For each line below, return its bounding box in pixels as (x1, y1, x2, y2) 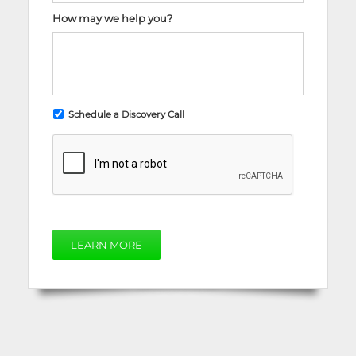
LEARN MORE (71, 238, 142, 252)
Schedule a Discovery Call (68, 109, 184, 121)
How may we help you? (52, 12, 172, 25)
